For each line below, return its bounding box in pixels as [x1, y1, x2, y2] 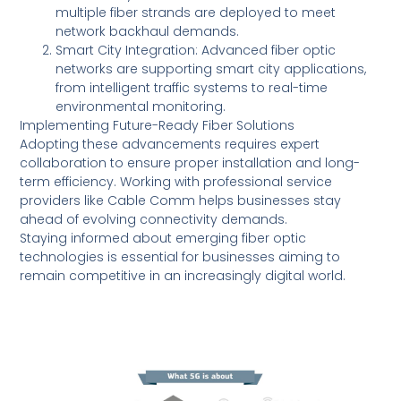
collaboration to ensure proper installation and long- [20, 154, 361, 173]
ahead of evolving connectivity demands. [20, 210, 288, 229]
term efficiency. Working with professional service [20, 173, 333, 192]
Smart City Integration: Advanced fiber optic [55, 41, 337, 60]
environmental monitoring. [55, 98, 226, 116]
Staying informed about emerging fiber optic [20, 229, 307, 248]
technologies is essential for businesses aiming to [20, 248, 341, 267]
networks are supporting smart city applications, [55, 60, 367, 79]
